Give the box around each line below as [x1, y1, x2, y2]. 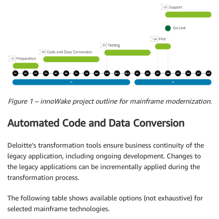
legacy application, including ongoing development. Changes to [7, 151, 201, 160]
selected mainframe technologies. [7, 204, 109, 213]
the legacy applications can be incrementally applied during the [7, 162, 200, 171]
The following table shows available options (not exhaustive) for [7, 193, 203, 202]
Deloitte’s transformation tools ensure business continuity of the [7, 140, 204, 149]
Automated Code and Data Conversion [7, 117, 184, 130]
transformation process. [7, 173, 79, 181]
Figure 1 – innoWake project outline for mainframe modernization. [7, 96, 212, 105]
